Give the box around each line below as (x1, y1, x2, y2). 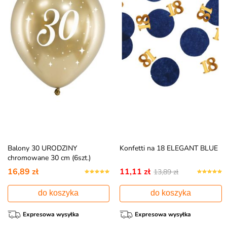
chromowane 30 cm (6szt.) (7, 153, 91, 163)
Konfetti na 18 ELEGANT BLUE (120, 143, 218, 153)
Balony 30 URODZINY (7, 143, 77, 153)
